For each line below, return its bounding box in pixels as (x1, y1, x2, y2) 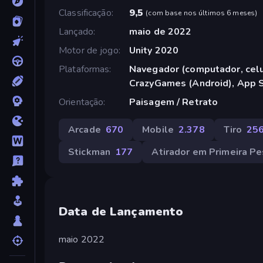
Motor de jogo (59, 43, 119, 57)
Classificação (59, 6, 112, 19)
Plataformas (59, 62, 110, 76)
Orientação (59, 95, 104, 109)
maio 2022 (59, 232, 105, 246)
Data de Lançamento (59, 203, 184, 220)
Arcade (68, 123, 101, 136)
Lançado (59, 25, 93, 38)
